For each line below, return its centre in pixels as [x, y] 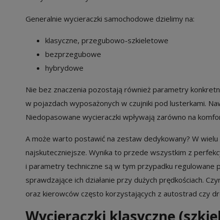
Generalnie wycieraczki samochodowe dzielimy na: [110, 18]
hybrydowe [64, 68]
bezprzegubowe [73, 54]
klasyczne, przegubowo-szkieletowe [107, 40]
